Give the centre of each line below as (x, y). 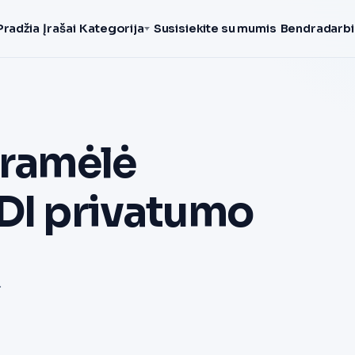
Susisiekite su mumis (215, 29)
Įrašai (59, 29)
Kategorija (112, 29)
